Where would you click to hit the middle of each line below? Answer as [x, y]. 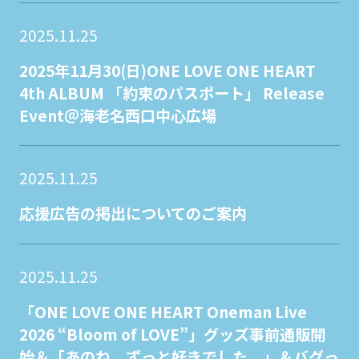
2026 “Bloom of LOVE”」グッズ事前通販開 [172, 334]
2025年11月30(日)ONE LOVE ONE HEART [167, 70]
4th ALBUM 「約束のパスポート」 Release [171, 93]
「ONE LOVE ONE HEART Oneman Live [163, 311]
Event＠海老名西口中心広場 [117, 115]
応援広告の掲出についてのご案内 [133, 214]
